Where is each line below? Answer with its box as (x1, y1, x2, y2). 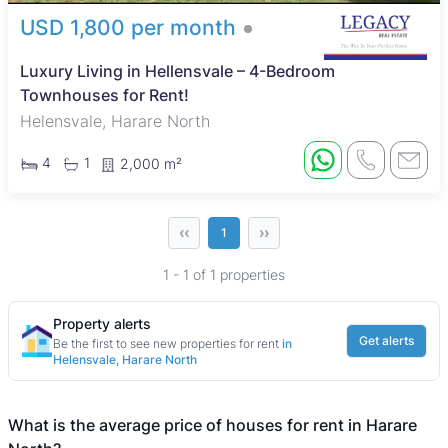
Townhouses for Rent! (20, 85, 189, 106)
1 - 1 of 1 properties (163, 266, 285, 284)
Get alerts (359, 333, 414, 349)
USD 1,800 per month (20, 15, 236, 41)
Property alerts (53, 315, 151, 333)
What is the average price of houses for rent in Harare (8, 415, 417, 436)
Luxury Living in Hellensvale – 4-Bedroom (20, 61, 335, 82)
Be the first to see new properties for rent (53, 336, 282, 352)
